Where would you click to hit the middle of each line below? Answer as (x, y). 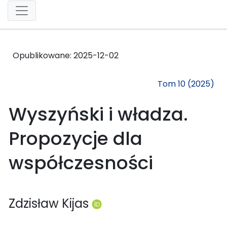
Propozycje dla (75, 138)
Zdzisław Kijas (50, 203)
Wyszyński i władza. (98, 114)
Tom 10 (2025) (186, 84)
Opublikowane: (43, 55)
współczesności (81, 163)
